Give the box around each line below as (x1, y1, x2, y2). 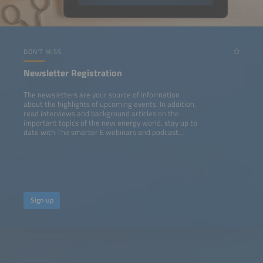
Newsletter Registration (23, 66, 122, 80)
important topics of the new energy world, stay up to (23, 117, 197, 129)
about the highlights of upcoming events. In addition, (23, 99, 196, 110)
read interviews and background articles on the (23, 108, 179, 120)
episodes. (23, 136, 55, 148)
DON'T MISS (23, 47, 62, 57)
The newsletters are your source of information (23, 89, 180, 101)
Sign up (30, 195, 53, 206)
